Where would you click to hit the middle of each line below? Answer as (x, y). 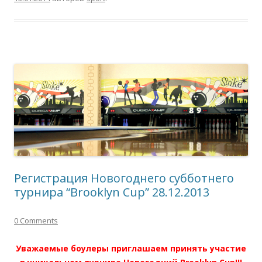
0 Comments (36, 221)
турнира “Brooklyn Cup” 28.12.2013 (112, 192)
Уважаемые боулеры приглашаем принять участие (131, 249)
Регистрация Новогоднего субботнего (124, 178)
